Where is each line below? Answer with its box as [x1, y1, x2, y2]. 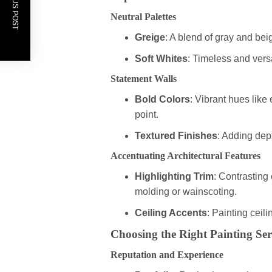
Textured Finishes [135, 131, 217, 141]
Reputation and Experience [110, 250, 223, 260]
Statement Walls [110, 73, 177, 84]
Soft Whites [135, 53, 188, 64]
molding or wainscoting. [135, 186, 237, 197]
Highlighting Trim [135, 171, 214, 182]
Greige [135, 32, 165, 43]
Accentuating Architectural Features [110, 151, 260, 161]
